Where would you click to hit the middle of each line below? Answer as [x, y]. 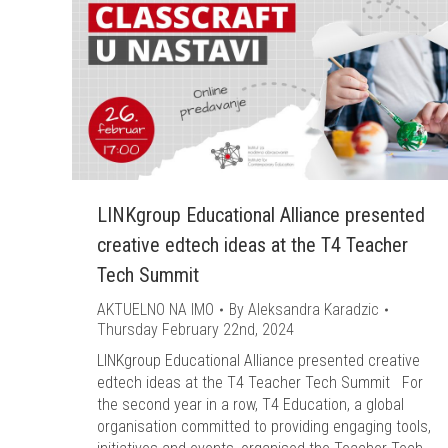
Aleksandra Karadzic [313, 309]
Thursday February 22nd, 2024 [195, 329]
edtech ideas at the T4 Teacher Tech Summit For [260, 382]
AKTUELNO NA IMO [155, 309]
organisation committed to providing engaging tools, [264, 426]
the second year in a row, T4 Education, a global [250, 404]
